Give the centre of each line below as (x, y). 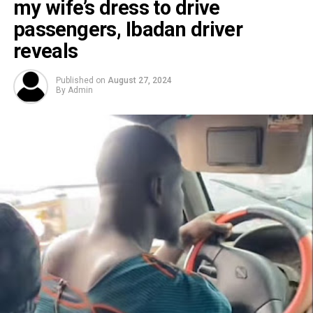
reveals (45, 51)
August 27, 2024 (139, 81)
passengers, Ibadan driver (128, 30)
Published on (80, 81)
